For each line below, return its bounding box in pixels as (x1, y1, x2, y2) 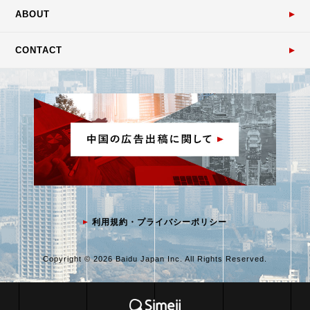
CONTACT (15, 45, 63, 56)
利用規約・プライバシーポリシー (92, 217, 227, 227)
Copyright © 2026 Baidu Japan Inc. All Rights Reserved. (43, 254, 267, 263)
